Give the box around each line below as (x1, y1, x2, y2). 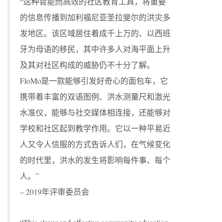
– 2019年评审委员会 (20, 186, 89, 197)
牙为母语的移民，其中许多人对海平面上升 (20, 44, 170, 54)
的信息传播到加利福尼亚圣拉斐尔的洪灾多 (20, 12, 170, 22)
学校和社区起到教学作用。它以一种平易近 (20, 123, 170, 133)
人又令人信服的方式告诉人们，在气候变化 (20, 139, 170, 149)
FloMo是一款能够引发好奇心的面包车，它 (20, 75, 168, 86)
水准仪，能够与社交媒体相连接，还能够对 (20, 107, 170, 117)
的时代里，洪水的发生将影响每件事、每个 (20, 155, 170, 165)
